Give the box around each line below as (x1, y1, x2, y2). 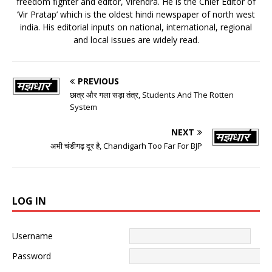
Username (12, 229, 53, 242)
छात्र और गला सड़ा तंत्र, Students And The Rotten (70, 89, 234, 100)
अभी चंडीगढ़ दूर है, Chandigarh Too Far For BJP (50, 140, 202, 151)
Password (12, 250, 51, 262)
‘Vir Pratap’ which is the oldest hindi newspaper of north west (17, 8, 255, 20)
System (70, 101, 97, 112)
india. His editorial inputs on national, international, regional (20, 21, 252, 33)
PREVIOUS (78, 75, 119, 87)
